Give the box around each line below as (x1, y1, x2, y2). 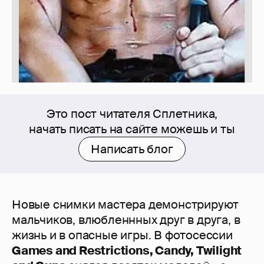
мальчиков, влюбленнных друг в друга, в (12, 212, 240, 228)
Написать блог (91, 141, 173, 157)
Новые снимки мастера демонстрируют (12, 197, 239, 213)
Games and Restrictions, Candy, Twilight (12, 243, 242, 259)
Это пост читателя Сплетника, (46, 106, 218, 122)
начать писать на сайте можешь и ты (29, 121, 235, 137)
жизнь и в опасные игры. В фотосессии (12, 227, 233, 243)
